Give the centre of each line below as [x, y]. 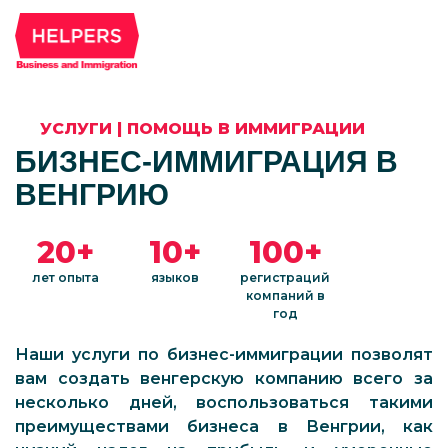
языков [175, 277]
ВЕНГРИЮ [92, 194]
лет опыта [65, 277]
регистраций [285, 277]
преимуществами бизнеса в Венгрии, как [224, 426]
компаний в [285, 295]
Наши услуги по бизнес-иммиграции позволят [224, 354]
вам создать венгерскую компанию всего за [224, 378]
